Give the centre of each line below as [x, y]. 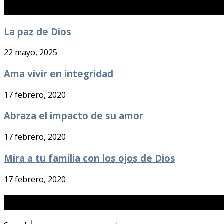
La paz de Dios [38, 31]
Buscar [20, 202]
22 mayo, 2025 [31, 53]
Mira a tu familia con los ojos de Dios [90, 158]
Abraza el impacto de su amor [74, 116]
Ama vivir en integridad [59, 74]
